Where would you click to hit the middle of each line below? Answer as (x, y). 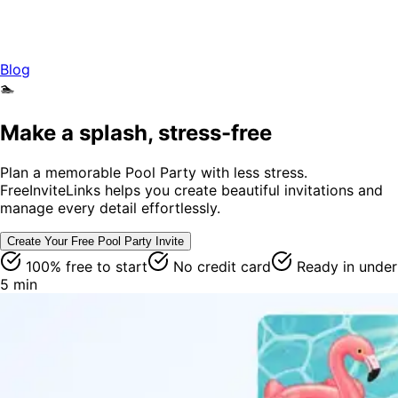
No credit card (220, 266)
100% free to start (84, 266)
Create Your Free (52, 241)
